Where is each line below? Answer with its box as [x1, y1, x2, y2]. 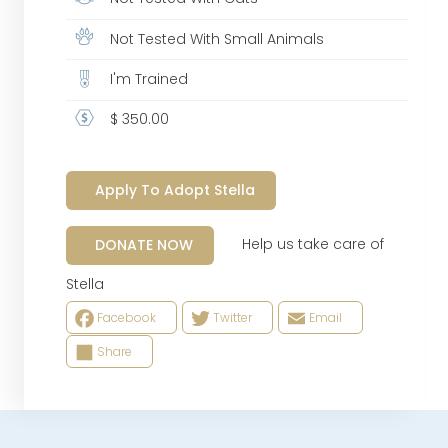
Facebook [96, 309, 156, 327]
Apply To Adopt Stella [94, 179, 255, 200]
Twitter [212, 309, 252, 327]
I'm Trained [106, 69, 189, 90]
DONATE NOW [94, 234, 193, 255]
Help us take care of [213, 234, 384, 255]
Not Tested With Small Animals [106, 28, 325, 49]
